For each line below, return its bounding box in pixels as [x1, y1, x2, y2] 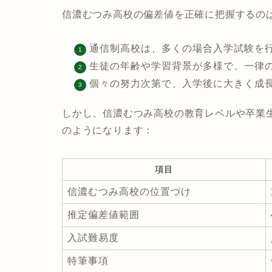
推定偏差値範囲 [67, 209, 140, 220]
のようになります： [62, 125, 154, 136]
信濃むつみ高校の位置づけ [67, 186, 191, 197]
